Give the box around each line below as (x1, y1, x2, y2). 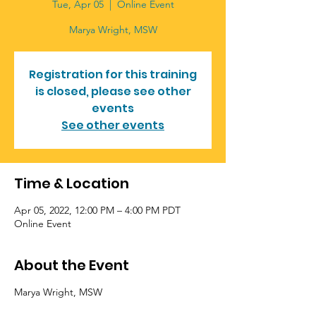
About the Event (14, 255, 129, 275)
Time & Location (14, 174, 129, 193)
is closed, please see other (35, 83, 191, 99)
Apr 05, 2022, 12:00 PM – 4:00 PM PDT (14, 204, 181, 217)
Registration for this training (29, 66, 197, 83)
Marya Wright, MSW (14, 286, 102, 298)
